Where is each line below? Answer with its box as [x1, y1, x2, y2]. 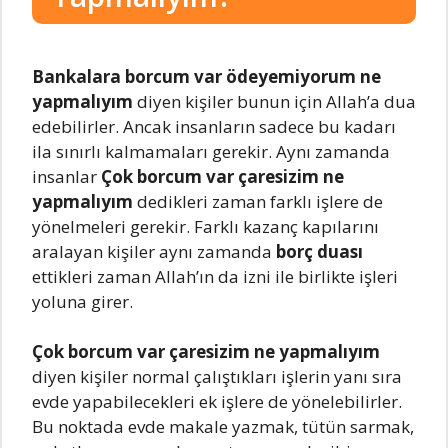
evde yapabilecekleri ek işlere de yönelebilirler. [32, 390, 402, 413]
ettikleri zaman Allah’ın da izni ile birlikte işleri [32, 264, 398, 288]
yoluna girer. [32, 289, 133, 313]
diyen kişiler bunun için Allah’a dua [137, 89, 416, 113]
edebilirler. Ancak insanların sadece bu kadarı [32, 114, 396, 138]
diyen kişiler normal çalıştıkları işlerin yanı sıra [32, 365, 402, 388]
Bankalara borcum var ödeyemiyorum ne [32, 64, 381, 88]
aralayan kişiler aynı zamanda [32, 239, 276, 263]
